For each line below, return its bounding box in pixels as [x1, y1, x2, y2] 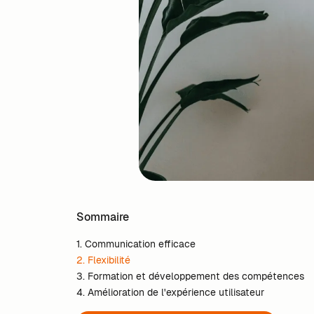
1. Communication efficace [76, 238, 196, 251]
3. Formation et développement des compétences [76, 270, 305, 283]
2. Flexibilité [76, 254, 131, 267]
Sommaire [76, 209, 130, 224]
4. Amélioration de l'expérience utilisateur [76, 286, 265, 299]
